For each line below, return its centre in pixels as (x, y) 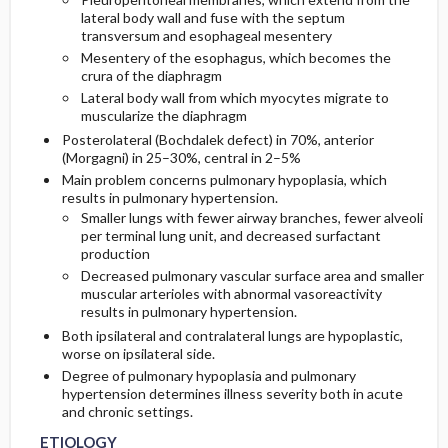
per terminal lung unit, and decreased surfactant (230, 235)
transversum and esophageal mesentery (206, 35)
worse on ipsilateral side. (138, 353)
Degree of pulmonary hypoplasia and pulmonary (208, 375)
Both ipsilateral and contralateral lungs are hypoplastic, (232, 335)
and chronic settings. (127, 411)
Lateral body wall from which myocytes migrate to (234, 97)
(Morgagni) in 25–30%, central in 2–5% (181, 157)
